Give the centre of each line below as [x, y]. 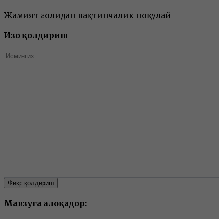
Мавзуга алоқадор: [45, 203]
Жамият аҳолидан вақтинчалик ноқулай [88, 15]
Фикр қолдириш [31, 183]
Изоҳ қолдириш [36, 35]
